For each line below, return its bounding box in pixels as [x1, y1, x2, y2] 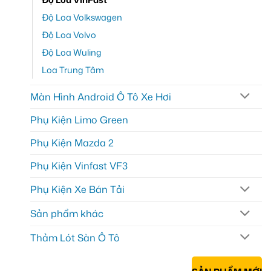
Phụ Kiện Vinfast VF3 [30, 159, 128, 173]
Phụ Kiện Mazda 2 [30, 136, 114, 150]
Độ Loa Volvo [42, 28, 96, 41]
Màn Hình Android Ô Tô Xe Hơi [30, 90, 171, 103]
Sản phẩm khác [30, 207, 103, 221]
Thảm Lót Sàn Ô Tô [30, 230, 120, 244]
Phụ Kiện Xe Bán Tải [30, 183, 125, 197]
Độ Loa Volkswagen [42, 10, 122, 24]
